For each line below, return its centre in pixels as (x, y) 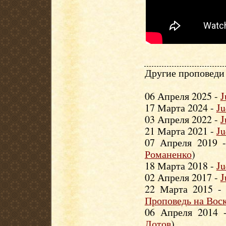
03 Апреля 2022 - (182, 119)
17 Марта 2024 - (180, 108)
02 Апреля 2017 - (182, 177)
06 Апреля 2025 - (182, 96)
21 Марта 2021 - (180, 131)
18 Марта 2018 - (180, 166)
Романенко (168, 154)
